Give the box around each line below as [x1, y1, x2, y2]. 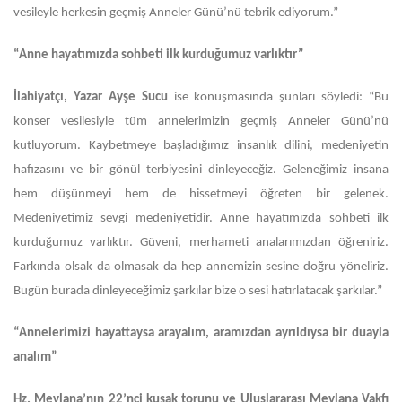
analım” [13, 351, 57, 364]
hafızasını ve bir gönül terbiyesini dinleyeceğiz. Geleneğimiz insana [13, 163, 389, 177]
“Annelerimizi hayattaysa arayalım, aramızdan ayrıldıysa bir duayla [13, 327, 389, 340]
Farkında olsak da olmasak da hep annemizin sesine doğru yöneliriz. [13, 260, 389, 274]
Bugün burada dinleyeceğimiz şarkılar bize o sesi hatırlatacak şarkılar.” [13, 284, 382, 298]
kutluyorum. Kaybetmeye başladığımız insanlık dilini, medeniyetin [13, 139, 389, 153]
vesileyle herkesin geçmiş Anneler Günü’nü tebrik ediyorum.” [13, 6, 338, 20]
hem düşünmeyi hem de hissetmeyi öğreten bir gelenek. [13, 188, 389, 201]
